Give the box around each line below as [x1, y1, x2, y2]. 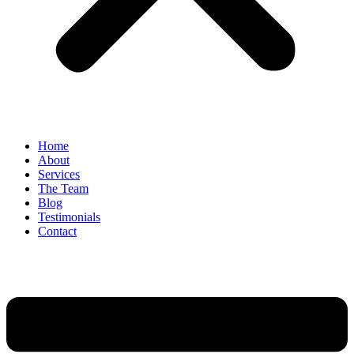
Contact [38, 224, 77, 238]
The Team [38, 182, 88, 195]
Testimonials [38, 210, 100, 224]
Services [38, 168, 80, 181]
